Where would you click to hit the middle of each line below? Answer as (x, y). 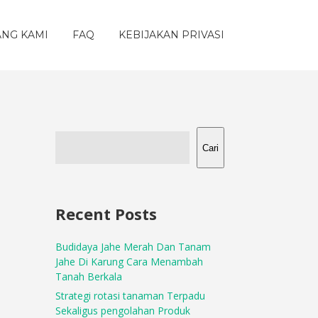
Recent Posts (106, 214)
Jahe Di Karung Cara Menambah (130, 262)
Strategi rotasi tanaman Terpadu (131, 296)
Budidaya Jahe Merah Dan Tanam (133, 247)
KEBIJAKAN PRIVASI (171, 35)
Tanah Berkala (89, 276)
